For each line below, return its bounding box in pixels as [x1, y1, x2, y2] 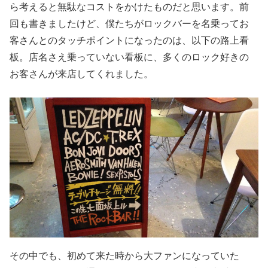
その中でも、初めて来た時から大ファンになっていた [10, 250, 240, 261]
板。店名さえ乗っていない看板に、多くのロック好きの [10, 51, 249, 62]
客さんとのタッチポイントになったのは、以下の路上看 [10, 34, 249, 45]
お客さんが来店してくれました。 [10, 68, 154, 79]
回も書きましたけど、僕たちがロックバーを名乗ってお [10, 17, 249, 29]
